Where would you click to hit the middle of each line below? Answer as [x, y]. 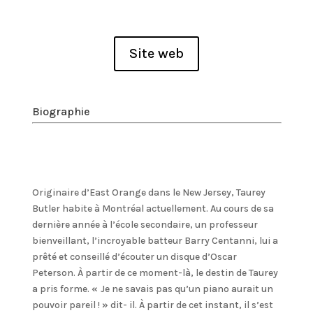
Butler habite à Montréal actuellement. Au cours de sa [153, 208]
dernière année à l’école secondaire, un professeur [145, 224]
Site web [157, 53]
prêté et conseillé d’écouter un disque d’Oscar [134, 256]
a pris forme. [61, 289]
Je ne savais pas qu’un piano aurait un [187, 289]
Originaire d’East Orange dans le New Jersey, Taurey [148, 192]
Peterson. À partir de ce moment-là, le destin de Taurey [155, 272]
